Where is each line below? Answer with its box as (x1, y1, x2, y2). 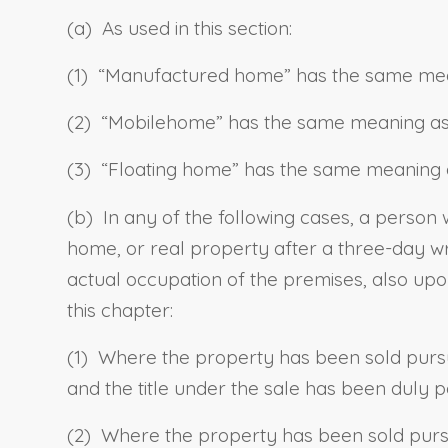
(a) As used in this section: (67, 16, 292, 41)
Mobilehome (108, 110, 216, 135)
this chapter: (67, 297, 173, 322)
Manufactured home (105, 63, 284, 88)
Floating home (108, 157, 232, 182)
